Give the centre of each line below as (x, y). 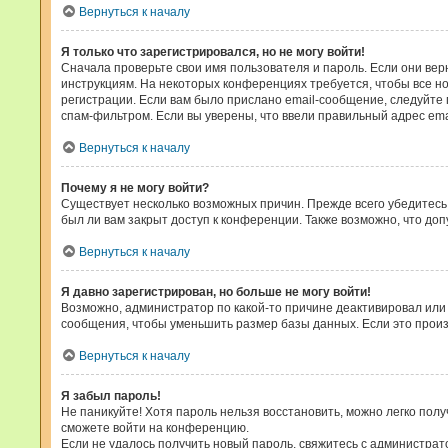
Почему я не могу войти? (135, 188)
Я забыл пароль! (111, 396)
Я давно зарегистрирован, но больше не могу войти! (216, 292)
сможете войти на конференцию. (155, 428)
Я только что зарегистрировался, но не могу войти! (213, 52)
